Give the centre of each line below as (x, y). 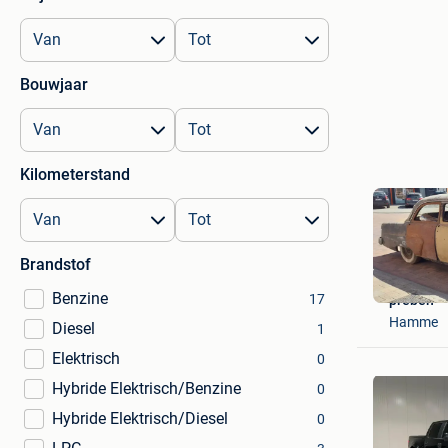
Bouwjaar (54, 84)
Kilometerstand (75, 174)
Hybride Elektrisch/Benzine (146, 388)
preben (411, 300)
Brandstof (55, 264)
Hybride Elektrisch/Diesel (140, 418)
